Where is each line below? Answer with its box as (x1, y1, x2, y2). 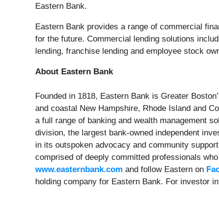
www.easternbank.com (35, 165, 123, 175)
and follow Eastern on (123, 165, 206, 175)
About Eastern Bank (35, 67, 113, 77)
